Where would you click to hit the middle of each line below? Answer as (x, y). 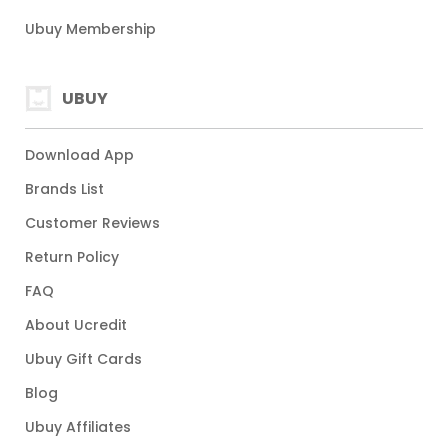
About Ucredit (76, 325)
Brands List (64, 189)
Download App (79, 155)
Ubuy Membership (90, 29)
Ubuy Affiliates (78, 427)
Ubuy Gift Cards (83, 359)
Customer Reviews (92, 223)
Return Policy (72, 257)
